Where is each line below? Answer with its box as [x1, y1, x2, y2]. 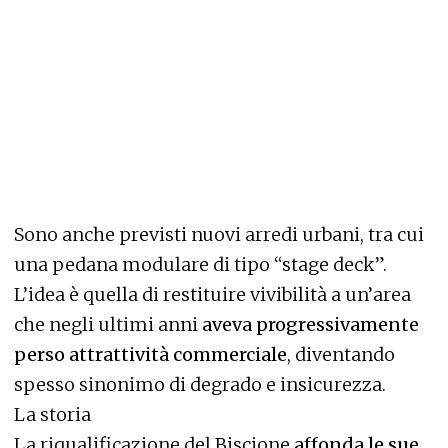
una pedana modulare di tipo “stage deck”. [14, 253, 387, 277]
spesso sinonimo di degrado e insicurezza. [14, 373, 386, 397]
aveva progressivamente [202, 313, 419, 337]
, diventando [287, 343, 395, 367]
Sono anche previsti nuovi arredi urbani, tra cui [14, 223, 424, 247]
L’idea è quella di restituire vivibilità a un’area [14, 283, 411, 307]
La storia [14, 403, 91, 427]
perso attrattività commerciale [14, 343, 287, 367]
